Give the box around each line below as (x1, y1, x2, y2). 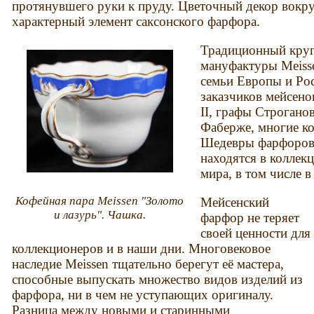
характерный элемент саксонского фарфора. (12, 13, 261, 29)
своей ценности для (200, 226, 311, 241)
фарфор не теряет (200, 210, 300, 226)
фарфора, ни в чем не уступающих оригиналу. (12, 287, 274, 303)
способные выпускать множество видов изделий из (12, 272, 303, 287)
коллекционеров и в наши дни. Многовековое (12, 241, 271, 257)
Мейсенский (200, 195, 270, 210)
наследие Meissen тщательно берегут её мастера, (12, 257, 285, 272)
